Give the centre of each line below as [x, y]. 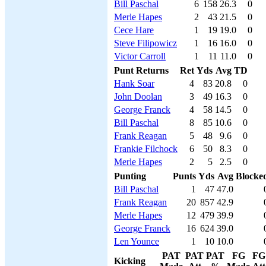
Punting [130, 176]
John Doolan [138, 96]
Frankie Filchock [146, 149]
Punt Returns [141, 70]
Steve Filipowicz [145, 43]
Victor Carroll [140, 56]
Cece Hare [134, 30]
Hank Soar [134, 83]
